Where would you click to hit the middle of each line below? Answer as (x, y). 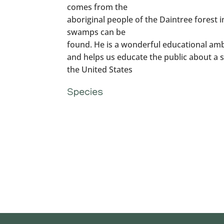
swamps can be (96, 32)
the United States (100, 70)
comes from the (97, 7)
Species (85, 93)
